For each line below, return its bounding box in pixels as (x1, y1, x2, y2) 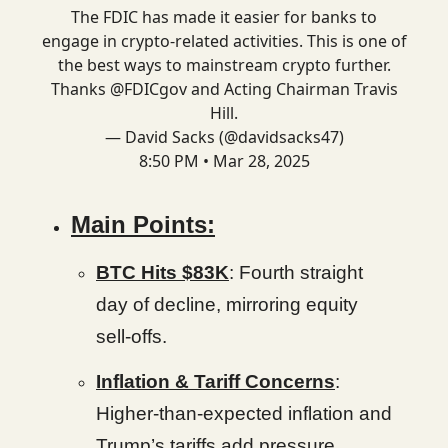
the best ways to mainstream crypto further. (57, 54, 391, 77)
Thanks (50, 78, 110, 101)
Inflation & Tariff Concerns (96, 371, 335, 393)
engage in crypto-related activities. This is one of (41, 30, 407, 53)
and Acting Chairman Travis (186, 78, 398, 101)
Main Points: (71, 211, 215, 239)
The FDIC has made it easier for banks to (71, 6, 377, 29)
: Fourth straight (229, 262, 363, 284)
